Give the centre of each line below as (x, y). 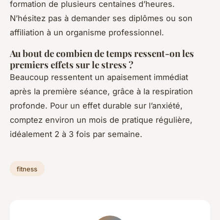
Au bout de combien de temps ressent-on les (102, 53)
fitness (27, 169)
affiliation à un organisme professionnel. (87, 32)
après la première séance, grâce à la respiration (101, 91)
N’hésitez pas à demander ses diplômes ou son (101, 18)
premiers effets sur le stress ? (72, 64)
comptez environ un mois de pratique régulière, (101, 120)
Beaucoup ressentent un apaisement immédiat (99, 77)
